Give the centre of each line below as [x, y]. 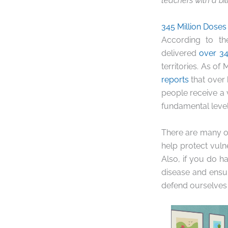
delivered [180, 53]
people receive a [194, 93]
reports [175, 80]
